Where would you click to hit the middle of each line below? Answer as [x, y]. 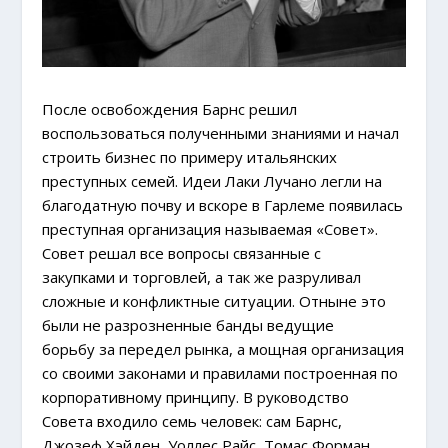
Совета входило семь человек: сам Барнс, [192, 420]
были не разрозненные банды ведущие [188, 324]
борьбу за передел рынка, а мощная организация [223, 348]
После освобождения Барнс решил [170, 108]
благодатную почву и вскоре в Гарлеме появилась [223, 204]
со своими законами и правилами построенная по [220, 372]
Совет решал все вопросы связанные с [182, 252]
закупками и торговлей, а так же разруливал [202, 276]
